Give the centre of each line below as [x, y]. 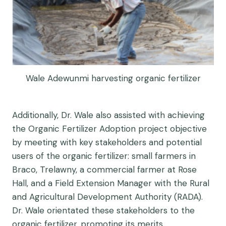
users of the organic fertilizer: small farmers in [104, 156]
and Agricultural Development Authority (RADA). [107, 197]
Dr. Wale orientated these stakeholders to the [103, 210]
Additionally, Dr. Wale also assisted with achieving [108, 115]
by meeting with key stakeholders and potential [107, 142]
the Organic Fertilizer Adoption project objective [109, 129]
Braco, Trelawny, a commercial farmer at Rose [104, 169]
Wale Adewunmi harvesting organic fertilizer [113, 78]
